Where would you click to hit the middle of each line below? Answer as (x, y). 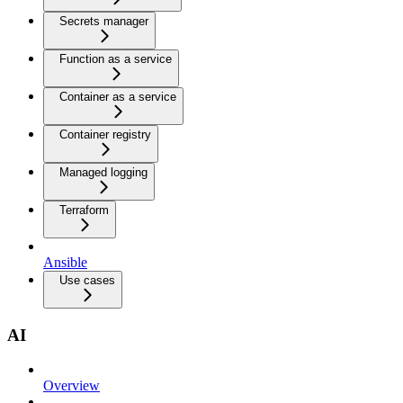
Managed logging (103, 172)
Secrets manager (104, 21)
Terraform (84, 210)
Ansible (65, 262)
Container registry (105, 134)
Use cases (87, 280)
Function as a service (116, 59)
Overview (72, 386)
